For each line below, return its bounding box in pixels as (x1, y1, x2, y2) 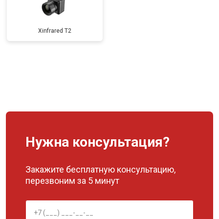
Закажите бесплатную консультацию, (25, 164, 175, 175)
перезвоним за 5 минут (25, 175, 119, 186)
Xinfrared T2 (38, 27, 71, 34)
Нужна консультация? (25, 134, 170, 150)
